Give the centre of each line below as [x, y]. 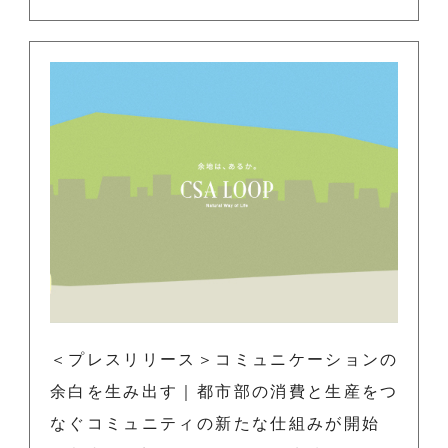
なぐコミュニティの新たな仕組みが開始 [224, 423]
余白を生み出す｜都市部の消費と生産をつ [224, 391]
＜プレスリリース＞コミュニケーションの [224, 359]
